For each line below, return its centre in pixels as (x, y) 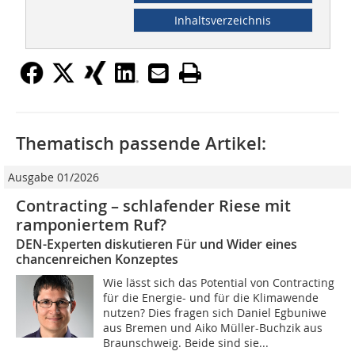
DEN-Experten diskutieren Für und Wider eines (157, 244)
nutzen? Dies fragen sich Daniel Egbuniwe (215, 313)
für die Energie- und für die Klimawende (211, 298)
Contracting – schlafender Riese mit (153, 206)
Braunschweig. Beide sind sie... (186, 343)
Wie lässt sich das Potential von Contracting (219, 283)
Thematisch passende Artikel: (141, 144)
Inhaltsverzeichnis (223, 21)
